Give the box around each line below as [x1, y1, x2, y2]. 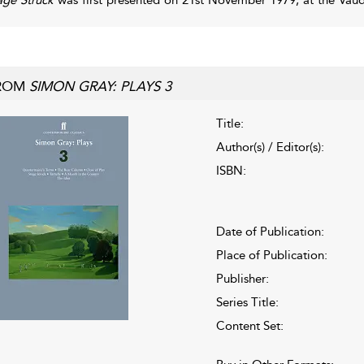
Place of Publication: [215, 247, 327, 262]
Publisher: [215, 271, 269, 286]
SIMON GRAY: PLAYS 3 [28, 77, 171, 94]
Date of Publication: [215, 223, 324, 239]
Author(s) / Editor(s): [215, 139, 324, 154]
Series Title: [215, 294, 279, 310]
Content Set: [215, 318, 284, 333]
